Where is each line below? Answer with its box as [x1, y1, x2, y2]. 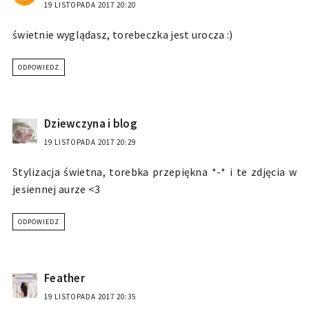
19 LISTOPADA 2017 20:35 [43, 292, 136, 302]
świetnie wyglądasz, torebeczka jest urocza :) [12, 28, 233, 42]
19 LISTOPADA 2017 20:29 [43, 137, 136, 148]
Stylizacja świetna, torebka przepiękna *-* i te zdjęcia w [12, 165, 297, 179]
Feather [43, 270, 86, 286]
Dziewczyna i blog [43, 116, 138, 132]
